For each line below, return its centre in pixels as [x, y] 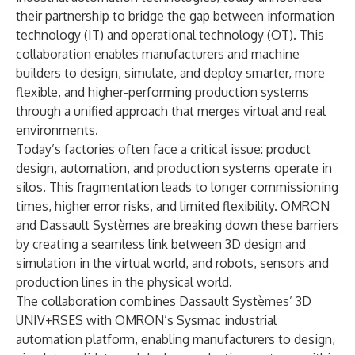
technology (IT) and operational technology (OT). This [170, 35]
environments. [57, 130]
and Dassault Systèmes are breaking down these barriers [177, 225]
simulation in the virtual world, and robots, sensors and [172, 263]
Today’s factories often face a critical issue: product [163, 149]
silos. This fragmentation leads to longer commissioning [177, 187]
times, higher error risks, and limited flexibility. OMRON [173, 206]
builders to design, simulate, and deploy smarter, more [170, 73]
